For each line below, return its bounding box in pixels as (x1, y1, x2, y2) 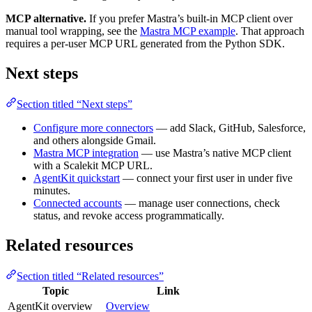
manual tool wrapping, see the (6, 24, 140, 37)
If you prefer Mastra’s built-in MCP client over (86, 12, 292, 24)
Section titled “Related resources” (17, 270, 164, 282)
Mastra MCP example (140, 24, 235, 37)
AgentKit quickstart (33, 171, 120, 184)
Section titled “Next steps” (17, 97, 132, 110)
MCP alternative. (6, 12, 86, 24)
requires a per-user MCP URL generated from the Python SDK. (6, 37, 285, 49)
